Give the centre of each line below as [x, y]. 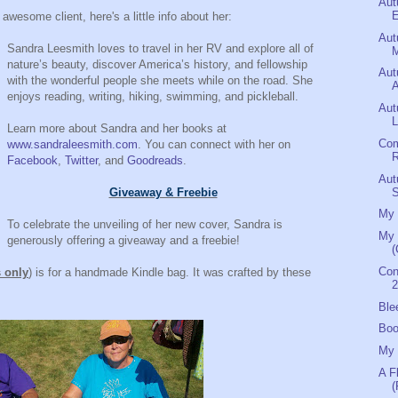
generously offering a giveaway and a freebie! [123, 240]
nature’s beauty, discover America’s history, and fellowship [157, 64]
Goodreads [155, 160]
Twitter [81, 160]
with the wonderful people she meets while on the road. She [160, 80]
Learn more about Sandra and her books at [117, 128]
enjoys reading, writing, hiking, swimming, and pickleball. [153, 96]
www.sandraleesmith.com [72, 144]
